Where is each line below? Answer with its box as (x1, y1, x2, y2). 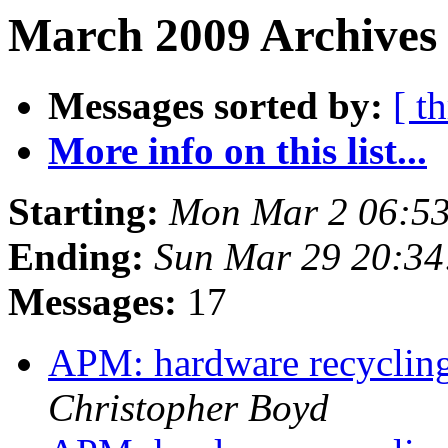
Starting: (8, 190, 159, 234)
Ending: (8, 235, 144, 279)
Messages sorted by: (48, 84, 383, 128)
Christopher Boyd (48, 386, 329, 430)
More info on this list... (48, 129, 427, 173)
